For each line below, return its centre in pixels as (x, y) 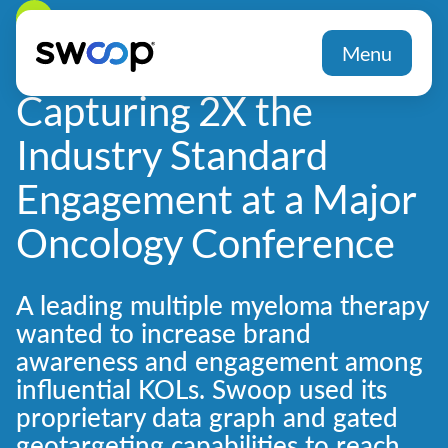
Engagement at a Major (216, 199)
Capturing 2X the (164, 111)
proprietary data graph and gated (207, 417)
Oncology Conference (205, 243)
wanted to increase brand (163, 333)
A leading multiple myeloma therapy (222, 305)
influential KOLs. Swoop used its (201, 389)
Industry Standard (172, 155)
